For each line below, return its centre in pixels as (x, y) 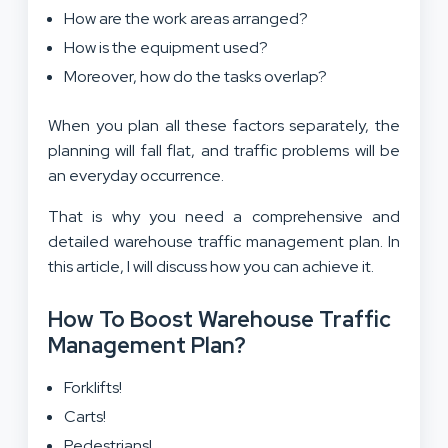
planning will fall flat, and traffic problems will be (224, 150)
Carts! (85, 416)
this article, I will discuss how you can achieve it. (212, 266)
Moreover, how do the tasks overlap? (195, 76)
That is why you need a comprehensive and (224, 216)
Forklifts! (93, 387)
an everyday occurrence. (137, 175)
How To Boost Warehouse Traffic (219, 319)
